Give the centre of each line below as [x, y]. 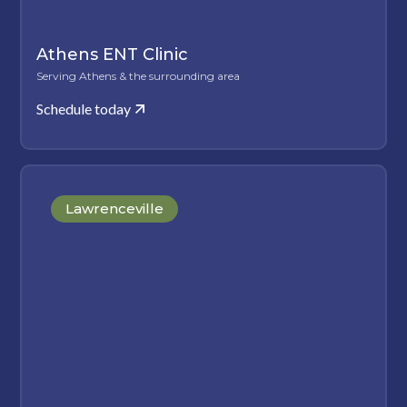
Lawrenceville [115, 208]
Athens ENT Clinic [113, 54]
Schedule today [84, 108]
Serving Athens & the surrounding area [139, 75]
